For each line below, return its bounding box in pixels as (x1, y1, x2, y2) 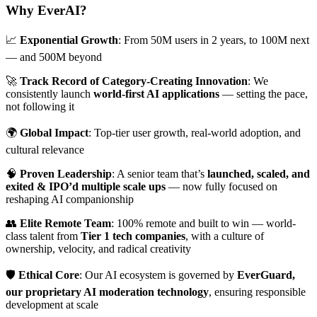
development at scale (6, 298, 98, 311)
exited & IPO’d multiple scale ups (6, 180, 166, 192)
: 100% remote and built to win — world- (111, 217, 296, 229)
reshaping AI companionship (6, 192, 134, 205)
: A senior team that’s (112, 167, 207, 180)
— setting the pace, (219, 87, 308, 100)
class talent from (6, 229, 81, 242)
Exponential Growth (20, 33, 118, 46)
